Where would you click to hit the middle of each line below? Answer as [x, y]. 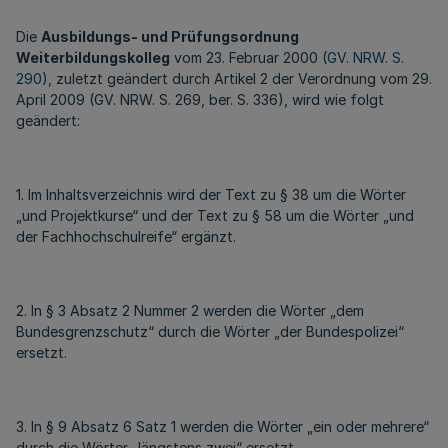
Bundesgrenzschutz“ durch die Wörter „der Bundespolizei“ [210, 331]
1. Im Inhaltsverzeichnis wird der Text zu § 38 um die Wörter [211, 194]
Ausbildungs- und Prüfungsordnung [170, 36]
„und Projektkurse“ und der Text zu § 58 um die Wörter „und [215, 215]
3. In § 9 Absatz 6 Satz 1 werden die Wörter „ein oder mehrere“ [222, 426]
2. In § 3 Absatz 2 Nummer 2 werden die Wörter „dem [190, 310]
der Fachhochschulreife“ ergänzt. [126, 236]
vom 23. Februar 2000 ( [248, 57]
